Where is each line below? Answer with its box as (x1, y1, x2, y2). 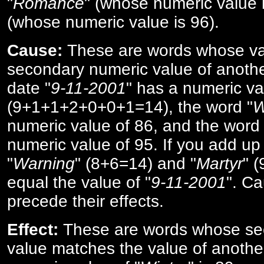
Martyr (196, 154, 243, 173)
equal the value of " (7, 173, 151, 192)
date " (7, 78, 51, 97)
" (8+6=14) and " (75, 154, 196, 173)
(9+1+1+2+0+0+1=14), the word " (7, 97, 253, 116)
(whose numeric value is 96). (7, 12, 219, 31)
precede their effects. (7, 192, 164, 210)
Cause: (7, 41, 62, 60)
